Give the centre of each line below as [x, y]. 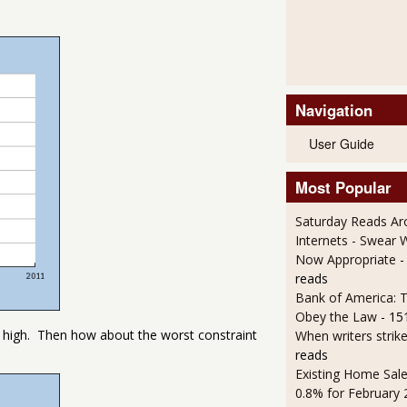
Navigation [333, 110]
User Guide [341, 144]
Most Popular [343, 188]
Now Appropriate [345, 260]
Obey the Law [336, 317]
